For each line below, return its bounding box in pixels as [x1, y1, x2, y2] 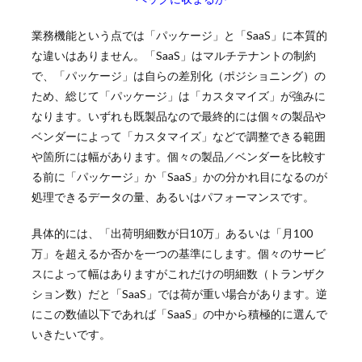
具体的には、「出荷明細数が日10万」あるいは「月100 [31, 225, 313, 240]
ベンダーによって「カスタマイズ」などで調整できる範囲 [31, 128, 326, 143]
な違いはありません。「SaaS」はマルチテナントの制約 [31, 48, 316, 62]
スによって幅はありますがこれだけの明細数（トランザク [31, 266, 326, 280]
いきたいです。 [31, 326, 111, 341]
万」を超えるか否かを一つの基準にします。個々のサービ [31, 246, 326, 260]
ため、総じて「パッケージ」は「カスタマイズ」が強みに [31, 88, 326, 103]
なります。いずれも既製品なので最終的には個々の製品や [31, 108, 326, 123]
